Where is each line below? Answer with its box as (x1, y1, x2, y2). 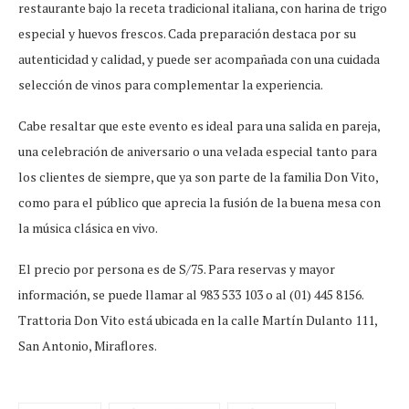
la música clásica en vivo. (18, 219, 158, 237)
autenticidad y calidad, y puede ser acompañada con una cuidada (18, 50, 380, 68)
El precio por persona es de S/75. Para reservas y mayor (18, 260, 335, 278)
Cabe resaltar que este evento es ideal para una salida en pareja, (18, 117, 380, 135)
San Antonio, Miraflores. (18, 337, 157, 355)
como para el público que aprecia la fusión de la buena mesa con (18, 194, 381, 212)
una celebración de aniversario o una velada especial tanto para (18, 142, 377, 161)
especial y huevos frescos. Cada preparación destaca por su (18, 25, 356, 43)
